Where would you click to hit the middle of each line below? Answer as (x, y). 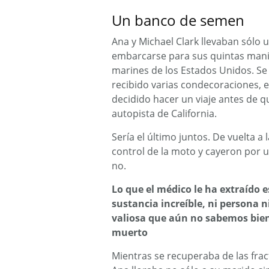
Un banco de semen (178, 20)
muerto (130, 232)
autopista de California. (164, 113)
